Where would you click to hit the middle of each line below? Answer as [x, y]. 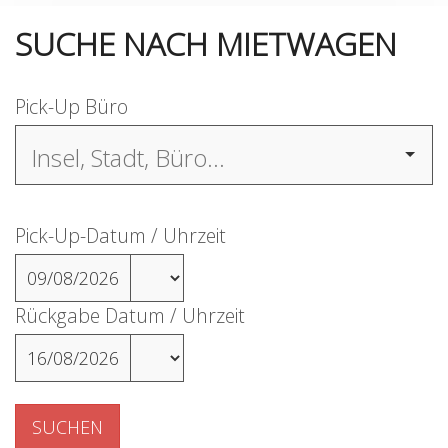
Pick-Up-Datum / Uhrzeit [120, 235]
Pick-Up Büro [71, 106]
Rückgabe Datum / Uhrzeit [130, 315]
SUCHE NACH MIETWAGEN [206, 43]
